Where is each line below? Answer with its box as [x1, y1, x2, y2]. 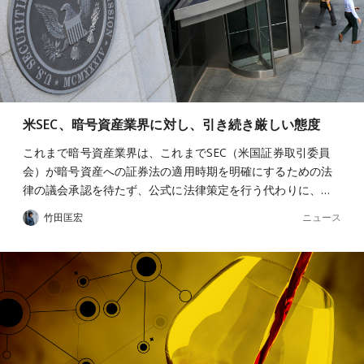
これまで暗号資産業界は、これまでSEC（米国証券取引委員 [23, 145, 331, 160]
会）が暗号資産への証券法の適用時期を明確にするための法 [23, 163, 332, 179]
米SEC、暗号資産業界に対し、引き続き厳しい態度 [23, 115, 321, 133]
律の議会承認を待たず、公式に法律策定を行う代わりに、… [23, 182, 330, 197]
